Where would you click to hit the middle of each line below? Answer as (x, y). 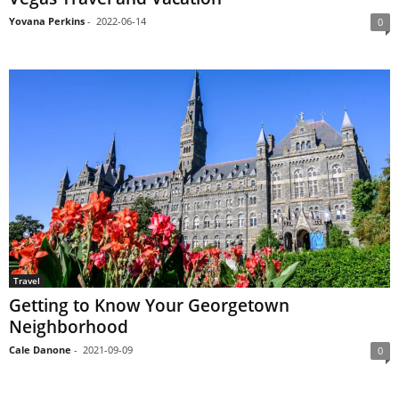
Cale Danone (40, 349)
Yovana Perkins (47, 21)
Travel (27, 280)
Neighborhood (69, 326)
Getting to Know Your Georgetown (149, 305)
